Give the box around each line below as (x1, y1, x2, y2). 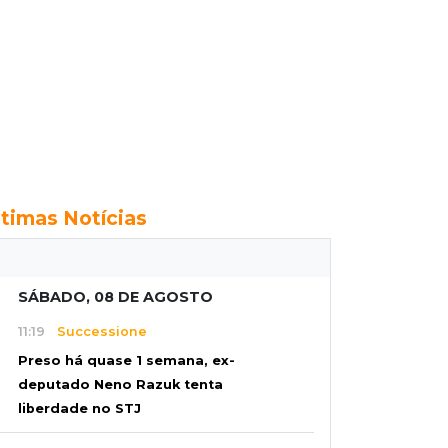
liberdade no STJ (18, 401, 141, 417)
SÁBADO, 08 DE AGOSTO (18, 288, 213, 306)
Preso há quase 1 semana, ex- (18, 353, 235, 369)
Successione (45, 323, 147, 339)
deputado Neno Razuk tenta (18, 377, 223, 393)
